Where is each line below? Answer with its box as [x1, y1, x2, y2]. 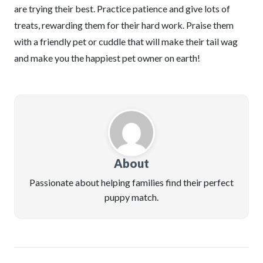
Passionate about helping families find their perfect [29, 177, 234, 188]
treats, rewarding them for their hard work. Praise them [14, 19, 234, 31]
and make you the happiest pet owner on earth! [14, 52, 200, 63]
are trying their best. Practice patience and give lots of [14, 3, 230, 14]
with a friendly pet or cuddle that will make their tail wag [14, 36, 238, 47]
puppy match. [104, 191, 159, 203]
